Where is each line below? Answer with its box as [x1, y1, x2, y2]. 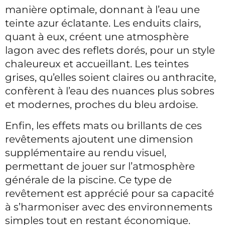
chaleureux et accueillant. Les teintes [5, 58, 189, 70]
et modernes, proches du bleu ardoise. [5, 98, 198, 110]
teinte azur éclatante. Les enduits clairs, [5, 17, 201, 29]
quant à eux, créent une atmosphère [5, 31, 189, 43]
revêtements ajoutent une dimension [5, 133, 193, 145]
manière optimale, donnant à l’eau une [5, 4, 200, 16]
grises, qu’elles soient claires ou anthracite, [5, 71, 216, 83]
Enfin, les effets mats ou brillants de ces [5, 120, 202, 132]
